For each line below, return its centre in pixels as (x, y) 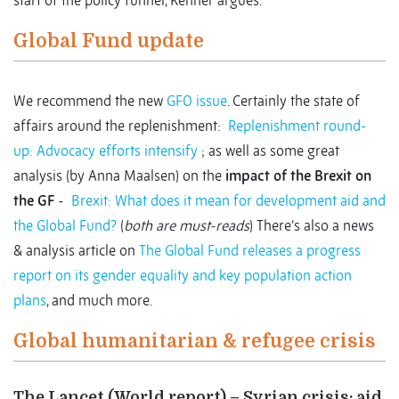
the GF (34, 201)
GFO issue (197, 101)
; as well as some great (269, 151)
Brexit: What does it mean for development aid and (228, 201)
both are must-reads (187, 226)
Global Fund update (109, 41)
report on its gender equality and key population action (183, 276)
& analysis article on (76, 251)
